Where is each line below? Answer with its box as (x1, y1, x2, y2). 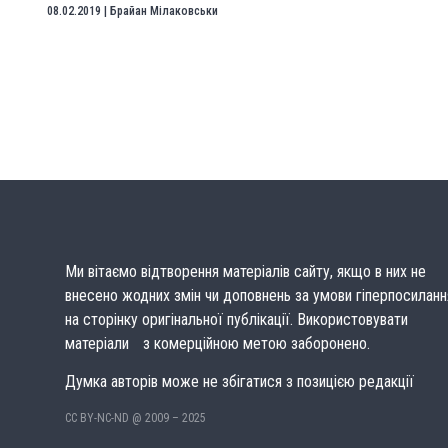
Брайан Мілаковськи (110, 4, 218, 18)
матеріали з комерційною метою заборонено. (65, 334, 370, 353)
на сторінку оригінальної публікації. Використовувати (65, 310, 408, 329)
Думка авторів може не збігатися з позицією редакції (65, 372, 414, 392)
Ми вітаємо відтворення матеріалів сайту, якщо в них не (65, 262, 426, 281)
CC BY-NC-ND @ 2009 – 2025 (65, 410, 206, 425)
